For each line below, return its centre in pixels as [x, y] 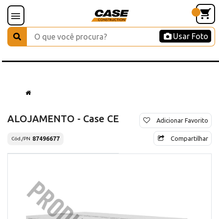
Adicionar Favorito [182, 120]
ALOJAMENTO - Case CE [63, 118]
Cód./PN [21, 139]
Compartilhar [189, 138]
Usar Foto [191, 36]
